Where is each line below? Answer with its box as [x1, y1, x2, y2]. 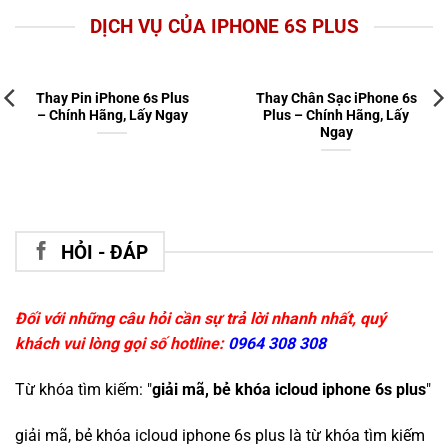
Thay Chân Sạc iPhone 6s [255, 90, 417, 107]
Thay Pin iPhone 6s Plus [35, 90, 189, 107]
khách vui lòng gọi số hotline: [15, 334, 228, 354]
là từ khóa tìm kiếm [285, 425, 425, 445]
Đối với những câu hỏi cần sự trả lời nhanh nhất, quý [15, 309, 386, 329]
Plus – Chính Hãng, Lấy [263, 107, 409, 124]
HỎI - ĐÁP [60, 240, 148, 264]
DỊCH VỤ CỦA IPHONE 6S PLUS [89, 14, 359, 38]
